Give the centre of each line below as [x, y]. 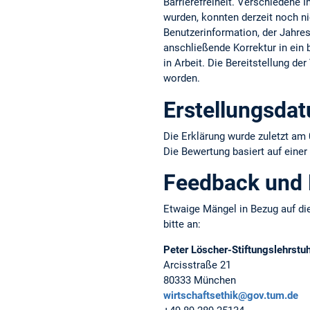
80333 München [200, 281]
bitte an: [182, 224]
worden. [182, 79]
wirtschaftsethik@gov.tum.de [231, 296]
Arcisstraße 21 [197, 265]
